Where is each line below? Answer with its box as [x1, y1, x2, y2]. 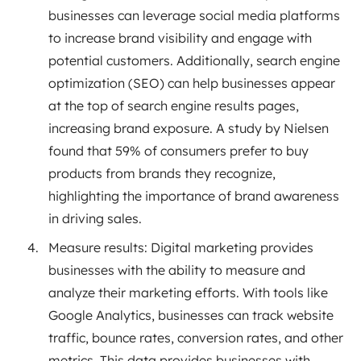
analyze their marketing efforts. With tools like [48, 284, 328, 301]
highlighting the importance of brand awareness [48, 187, 339, 204]
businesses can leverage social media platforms [48, 6, 340, 23]
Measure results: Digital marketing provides [48, 239, 313, 255]
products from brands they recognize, [48, 164, 276, 181]
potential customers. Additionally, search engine [48, 52, 340, 68]
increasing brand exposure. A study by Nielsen [48, 119, 329, 136]
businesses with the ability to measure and [48, 261, 305, 278]
